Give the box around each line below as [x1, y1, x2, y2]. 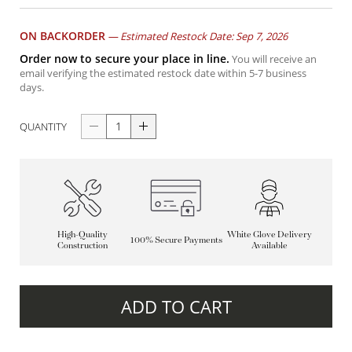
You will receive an [229, 51, 317, 66]
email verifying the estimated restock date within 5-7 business [20, 65, 306, 80]
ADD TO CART [120, 294, 232, 318]
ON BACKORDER [20, 27, 105, 43]
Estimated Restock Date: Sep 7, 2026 [120, 28, 288, 43]
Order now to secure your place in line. [20, 50, 229, 66]
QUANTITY [20, 119, 67, 134]
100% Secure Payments [132, 233, 220, 245]
